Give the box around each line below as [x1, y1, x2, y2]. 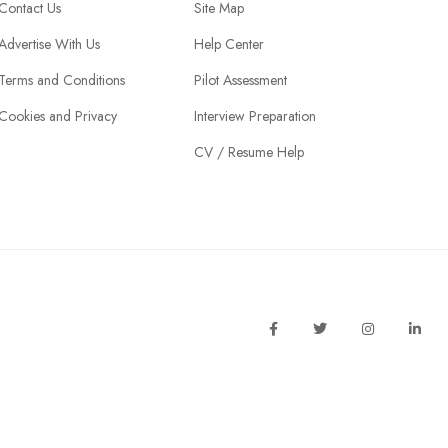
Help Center [193, 34, 264, 54]
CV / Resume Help [193, 142, 304, 162]
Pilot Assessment [193, 70, 287, 90]
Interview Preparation [193, 106, 316, 126]
